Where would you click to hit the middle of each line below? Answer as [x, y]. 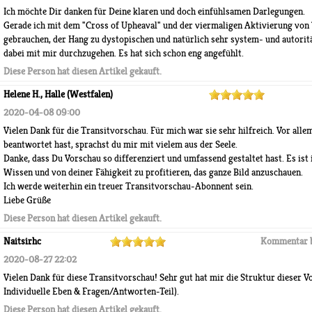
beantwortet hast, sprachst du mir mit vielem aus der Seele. [120, 145]
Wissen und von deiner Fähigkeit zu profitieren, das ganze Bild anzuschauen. [153, 172]
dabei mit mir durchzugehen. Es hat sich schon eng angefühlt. [124, 53]
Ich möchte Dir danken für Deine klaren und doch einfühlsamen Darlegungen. [154, 11]
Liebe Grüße [27, 200]
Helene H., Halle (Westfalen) [58, 94]
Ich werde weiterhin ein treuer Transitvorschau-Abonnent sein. [128, 186]
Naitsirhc [22, 241]
